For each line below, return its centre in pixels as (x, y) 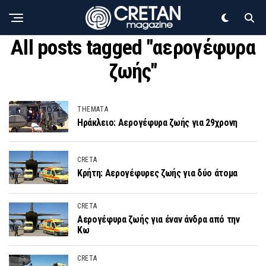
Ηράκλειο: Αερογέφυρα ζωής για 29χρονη (158, 122)
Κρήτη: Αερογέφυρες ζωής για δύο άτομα (158, 173)
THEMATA (93, 109)
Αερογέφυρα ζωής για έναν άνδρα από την (159, 220)
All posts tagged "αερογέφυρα (133, 47)
